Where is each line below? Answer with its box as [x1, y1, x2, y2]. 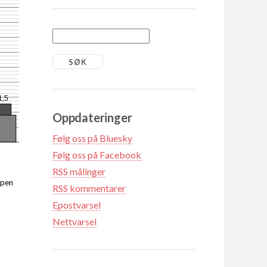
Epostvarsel [52, 198, 101, 210]
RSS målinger [52, 165, 105, 177]
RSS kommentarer [52, 182, 126, 194]
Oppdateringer [52, 110, 132, 125]
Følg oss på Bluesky [52, 132, 132, 144]
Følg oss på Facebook [52, 148, 141, 160]
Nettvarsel [52, 215, 97, 227]
